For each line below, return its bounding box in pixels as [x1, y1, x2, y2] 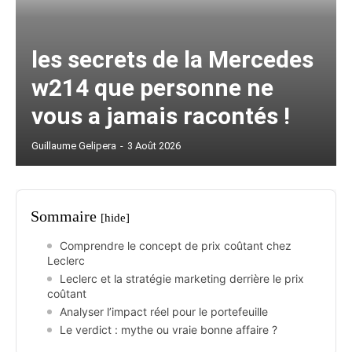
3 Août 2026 [127, 140, 181, 152]
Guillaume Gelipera [31, 140, 116, 152]
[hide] [101, 211, 130, 225]
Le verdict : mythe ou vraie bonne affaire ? [60, 323, 277, 337]
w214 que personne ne [31, 74, 273, 102]
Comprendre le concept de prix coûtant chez [60, 239, 291, 253]
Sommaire [31, 207, 101, 225]
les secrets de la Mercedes [31, 46, 313, 74]
